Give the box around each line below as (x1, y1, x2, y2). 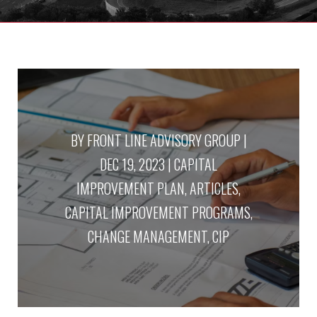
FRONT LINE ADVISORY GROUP (86, 129, 241, 151)
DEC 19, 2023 (100, 153, 165, 175)
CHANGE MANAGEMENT (88, 225, 207, 247)
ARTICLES (190, 177, 238, 199)
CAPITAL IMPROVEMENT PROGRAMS (64, 201, 250, 223)
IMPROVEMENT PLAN (76, 177, 185, 199)
